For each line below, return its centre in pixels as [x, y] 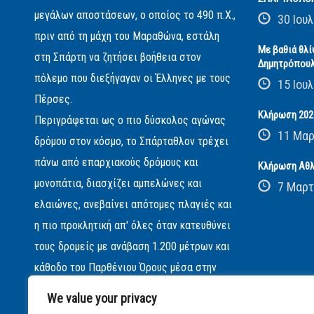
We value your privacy [102, 298]
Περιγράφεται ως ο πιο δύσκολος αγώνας [130, 120]
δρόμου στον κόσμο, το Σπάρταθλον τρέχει [131, 141]
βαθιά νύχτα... [64, 288]
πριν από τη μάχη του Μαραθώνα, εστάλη [127, 36]
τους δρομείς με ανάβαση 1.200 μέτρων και [132, 246]
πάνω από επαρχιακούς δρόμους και [116, 162]
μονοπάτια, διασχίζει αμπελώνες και [118, 183]
